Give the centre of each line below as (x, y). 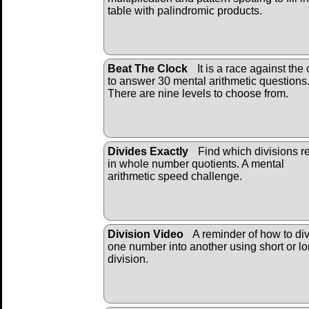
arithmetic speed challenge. (175, 176)
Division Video (146, 234)
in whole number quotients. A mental (196, 163)
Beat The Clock (148, 68)
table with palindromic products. (185, 10)
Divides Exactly (148, 151)
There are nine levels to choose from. (198, 93)
